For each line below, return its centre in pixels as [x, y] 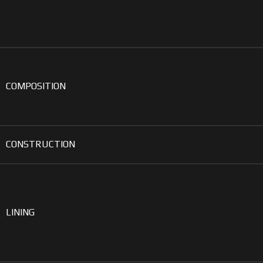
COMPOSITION [36, 86]
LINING [20, 212]
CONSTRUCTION [41, 144]
